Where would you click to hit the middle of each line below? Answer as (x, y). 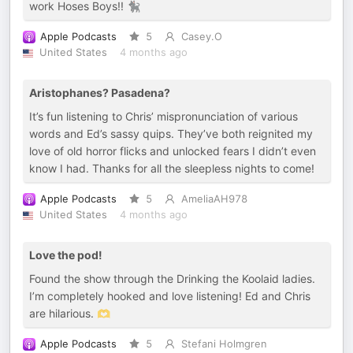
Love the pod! (66, 255)
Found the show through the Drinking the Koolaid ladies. (172, 279)
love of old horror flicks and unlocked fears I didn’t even (173, 151)
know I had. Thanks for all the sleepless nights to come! (172, 168)
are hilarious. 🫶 (70, 313)
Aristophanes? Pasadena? (100, 93)
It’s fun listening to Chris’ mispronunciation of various (163, 116)
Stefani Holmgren (224, 344)
